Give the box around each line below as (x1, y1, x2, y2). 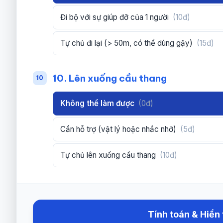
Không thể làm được (60, 98, 137, 108)
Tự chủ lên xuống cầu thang (60, 150, 158, 160)
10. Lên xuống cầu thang (53, 72, 167, 84)
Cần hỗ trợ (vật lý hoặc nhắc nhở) (60, 124, 179, 134)
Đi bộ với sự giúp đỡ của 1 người (60, 12, 171, 22)
